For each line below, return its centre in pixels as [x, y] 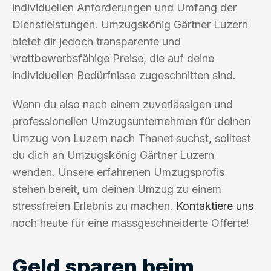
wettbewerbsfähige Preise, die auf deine [113, 58]
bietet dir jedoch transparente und [96, 41]
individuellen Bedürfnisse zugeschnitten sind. [124, 75]
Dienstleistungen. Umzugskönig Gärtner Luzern [130, 24]
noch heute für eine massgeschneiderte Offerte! [131, 223]
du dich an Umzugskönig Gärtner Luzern [113, 155]
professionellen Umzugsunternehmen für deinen [131, 121]
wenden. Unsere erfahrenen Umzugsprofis [118, 172]
